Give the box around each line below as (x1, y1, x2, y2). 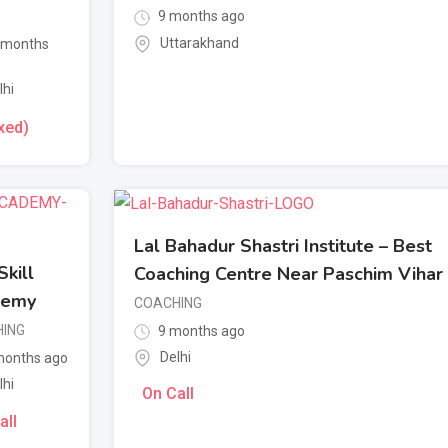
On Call (142, 384, 194, 404)
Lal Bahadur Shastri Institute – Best (134, 233, 432, 258)
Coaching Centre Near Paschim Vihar (134, 261, 443, 286)
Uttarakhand (160, 34, 239, 51)
